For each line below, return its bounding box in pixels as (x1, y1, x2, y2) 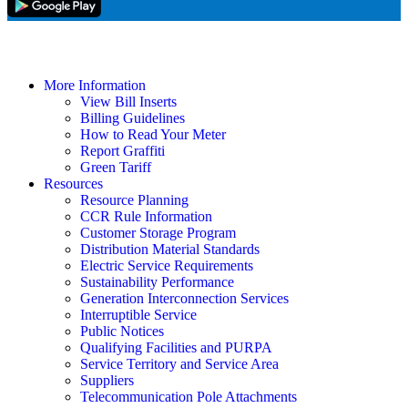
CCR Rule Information (80, 208, 212, 224)
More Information (44, 76, 146, 93)
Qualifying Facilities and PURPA (80, 339, 272, 355)
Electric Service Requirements (80, 257, 253, 273)
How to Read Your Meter (80, 126, 226, 142)
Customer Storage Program (80, 224, 236, 240)
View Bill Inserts (80, 93, 177, 109)
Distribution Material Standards (80, 240, 260, 257)
